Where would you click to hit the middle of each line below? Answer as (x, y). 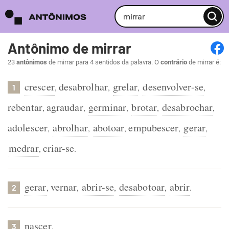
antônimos (32, 62)
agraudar (65, 107)
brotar (144, 107)
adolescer (28, 128)
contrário (174, 62)
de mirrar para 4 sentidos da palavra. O (104, 62)
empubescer (154, 128)
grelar (125, 87)
